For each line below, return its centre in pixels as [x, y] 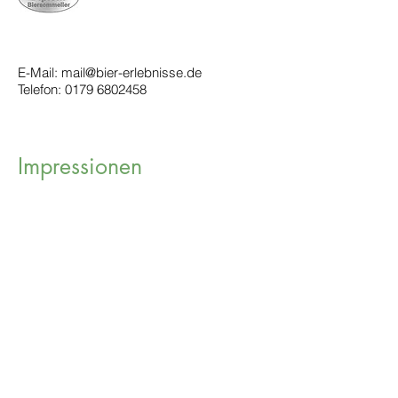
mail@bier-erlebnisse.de [131, 72]
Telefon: [41, 89]
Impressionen [80, 166]
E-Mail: [40, 72]
